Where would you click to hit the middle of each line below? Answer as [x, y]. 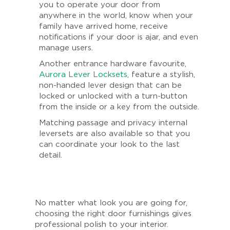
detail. [52, 155]
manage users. [66, 48]
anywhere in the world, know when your [116, 15]
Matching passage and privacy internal [113, 123]
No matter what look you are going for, [111, 203]
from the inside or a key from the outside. [119, 107]
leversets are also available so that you [114, 133]
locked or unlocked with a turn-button [113, 96]
